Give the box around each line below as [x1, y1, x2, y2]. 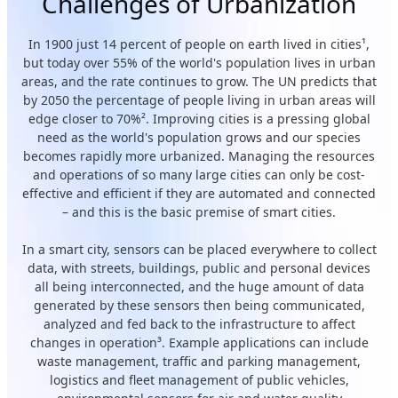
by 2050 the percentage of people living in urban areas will [22, 92, 376, 108]
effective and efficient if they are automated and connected [22, 185, 376, 202]
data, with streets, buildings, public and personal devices [28, 259, 370, 276]
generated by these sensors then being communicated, [33, 297, 365, 314]
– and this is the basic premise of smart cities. [62, 203, 336, 220]
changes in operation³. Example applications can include [29, 334, 369, 351]
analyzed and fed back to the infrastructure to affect [43, 315, 355, 332]
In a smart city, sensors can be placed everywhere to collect [21, 241, 377, 258]
